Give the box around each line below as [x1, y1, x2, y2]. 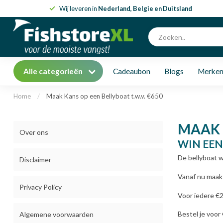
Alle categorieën [23, 67, 84, 76]
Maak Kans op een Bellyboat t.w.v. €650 [46, 92, 163, 100]
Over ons [19, 128, 48, 136]
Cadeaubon [113, 67, 150, 76]
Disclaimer [19, 155, 51, 164]
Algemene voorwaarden [19, 210, 94, 219]
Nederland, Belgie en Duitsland [98, 4, 192, 12]
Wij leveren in [59, 4, 98, 12]
